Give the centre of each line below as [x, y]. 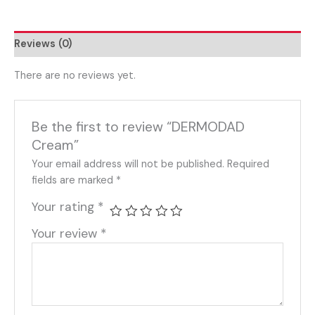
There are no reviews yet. [75, 75]
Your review [66, 233]
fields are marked [74, 180]
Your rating [65, 206]
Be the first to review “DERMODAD [139, 127]
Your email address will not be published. [128, 164]
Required [249, 164]
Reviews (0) [43, 44]
